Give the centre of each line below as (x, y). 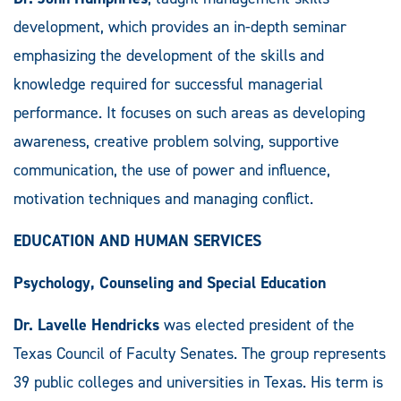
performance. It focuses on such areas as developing (189, 112)
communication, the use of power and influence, (172, 170)
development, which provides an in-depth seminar (180, 26)
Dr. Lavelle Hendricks (86, 324)
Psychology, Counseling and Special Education (170, 282)
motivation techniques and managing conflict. (163, 198)
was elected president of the (257, 324)
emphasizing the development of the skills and (169, 55)
